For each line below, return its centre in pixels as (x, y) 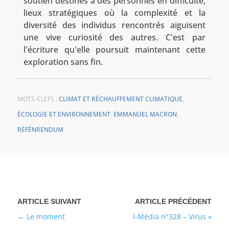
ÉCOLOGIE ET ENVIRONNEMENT (64, 114)
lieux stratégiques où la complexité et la (114, 13)
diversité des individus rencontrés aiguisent (114, 25)
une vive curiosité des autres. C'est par (114, 37)
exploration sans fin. (63, 62)
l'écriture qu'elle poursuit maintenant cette (114, 49)
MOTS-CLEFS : (38, 99)
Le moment (45, 216)
